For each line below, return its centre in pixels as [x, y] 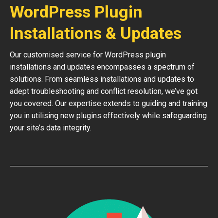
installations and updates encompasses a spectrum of [102, 67]
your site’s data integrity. [51, 128]
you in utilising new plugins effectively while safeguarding [108, 116]
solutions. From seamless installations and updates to [102, 79]
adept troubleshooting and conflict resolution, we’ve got [104, 91]
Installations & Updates [96, 33]
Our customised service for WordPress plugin [88, 55]
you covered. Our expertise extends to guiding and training [109, 103]
